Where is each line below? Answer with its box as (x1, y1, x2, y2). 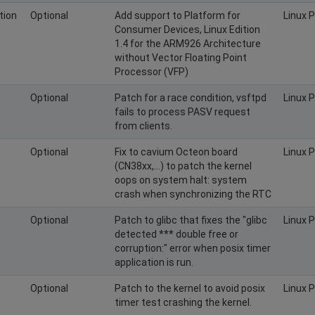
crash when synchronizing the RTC (115, 188, 271, 200)
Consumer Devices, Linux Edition (115, 23, 260, 35)
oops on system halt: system (115, 174, 247, 186)
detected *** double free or (115, 228, 238, 240)
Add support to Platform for (115, 9, 240, 21)
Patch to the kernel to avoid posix (115, 282, 265, 294)
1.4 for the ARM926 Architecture (115, 37, 261, 49)
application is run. (115, 256, 193, 268)
